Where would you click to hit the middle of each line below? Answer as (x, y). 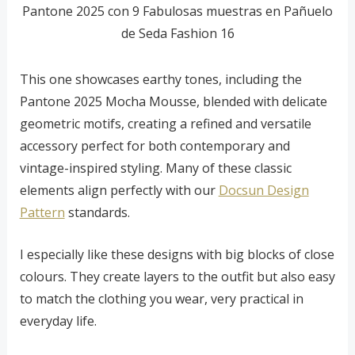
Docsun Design (263, 190)
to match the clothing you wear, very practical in (161, 299)
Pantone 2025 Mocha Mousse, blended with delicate (173, 101)
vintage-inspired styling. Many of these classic (155, 168)
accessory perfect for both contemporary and (155, 145)
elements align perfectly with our (119, 190)
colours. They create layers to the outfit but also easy (177, 277)
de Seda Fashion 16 (177, 33)
